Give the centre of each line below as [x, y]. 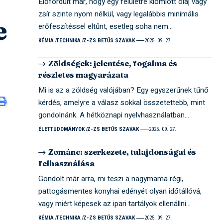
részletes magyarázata [84, 74]
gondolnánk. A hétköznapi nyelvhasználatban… [114, 115]
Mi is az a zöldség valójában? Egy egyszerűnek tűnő [124, 90]
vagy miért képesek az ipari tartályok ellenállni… [115, 204]
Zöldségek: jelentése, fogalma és [113, 63]
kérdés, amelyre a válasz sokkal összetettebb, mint [122, 102]
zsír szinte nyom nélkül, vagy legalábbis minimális [119, 14]
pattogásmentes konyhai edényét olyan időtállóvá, [120, 191]
